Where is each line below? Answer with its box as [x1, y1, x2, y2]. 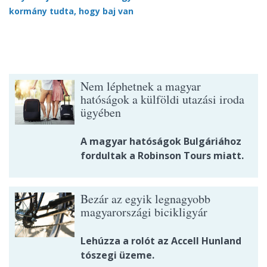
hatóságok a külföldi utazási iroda [80, 91, 244, 107]
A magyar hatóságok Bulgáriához [80, 134, 241, 148]
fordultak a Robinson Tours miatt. [80, 148, 244, 162]
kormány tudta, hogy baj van [9, 5, 133, 17]
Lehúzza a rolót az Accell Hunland [80, 234, 241, 247]
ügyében [80, 104, 121, 120]
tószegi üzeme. [80, 248, 154, 262]
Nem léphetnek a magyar [80, 77, 201, 94]
